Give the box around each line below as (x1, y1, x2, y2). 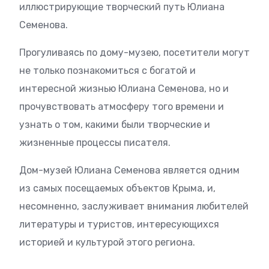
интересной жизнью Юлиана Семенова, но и (19, 83, 229, 94)
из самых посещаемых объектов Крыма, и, (19, 183, 216, 194)
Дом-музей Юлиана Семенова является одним (19, 165, 240, 176)
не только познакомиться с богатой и (19, 65, 196, 76)
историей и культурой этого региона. (19, 237, 195, 248)
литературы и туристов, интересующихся (19, 219, 219, 230)
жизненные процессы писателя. (19, 137, 171, 148)
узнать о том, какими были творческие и (19, 119, 210, 130)
